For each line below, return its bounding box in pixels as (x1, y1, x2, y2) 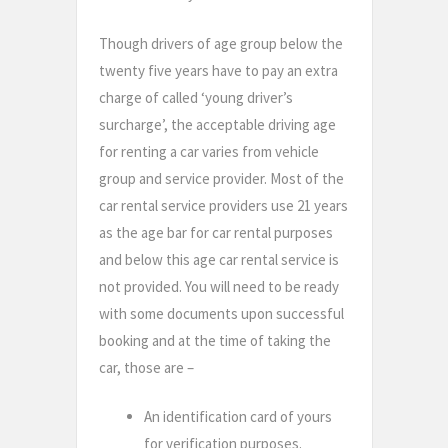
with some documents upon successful (99, 303, 344, 323)
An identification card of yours (144, 407, 332, 427)
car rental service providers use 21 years (99, 195, 348, 215)
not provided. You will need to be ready (99, 276, 339, 296)
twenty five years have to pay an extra (99, 60, 338, 80)
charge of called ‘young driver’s (99, 87, 293, 107)
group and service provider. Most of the (99, 168, 344, 188)
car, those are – (99, 357, 194, 377)
